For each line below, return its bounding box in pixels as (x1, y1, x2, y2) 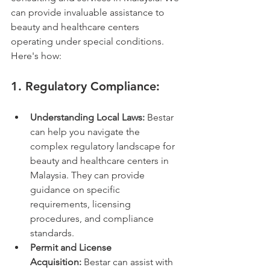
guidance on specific (30, 183, 122, 195)
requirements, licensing (30, 198, 133, 210)
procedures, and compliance (30, 212, 156, 224)
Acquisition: (30, 256, 81, 268)
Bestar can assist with (81, 256, 175, 268)
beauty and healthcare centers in (30, 154, 171, 166)
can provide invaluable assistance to (11, 6, 167, 18)
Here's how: (11, 49, 61, 61)
